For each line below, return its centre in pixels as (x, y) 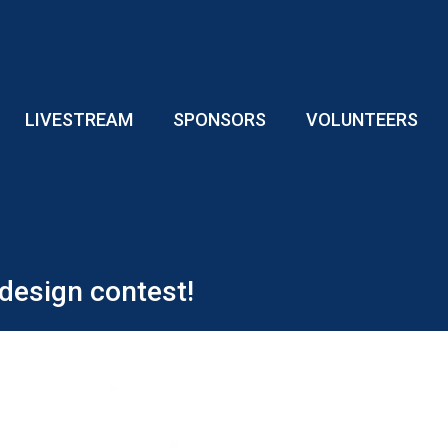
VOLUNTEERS (361, 119)
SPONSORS (219, 119)
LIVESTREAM (78, 119)
